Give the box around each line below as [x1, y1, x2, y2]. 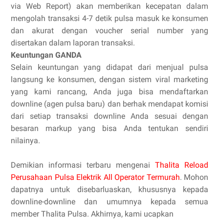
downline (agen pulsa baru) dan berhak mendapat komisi [11, 99, 208, 109]
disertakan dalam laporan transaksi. [11, 38, 135, 47]
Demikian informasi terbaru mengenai [11, 160, 155, 170]
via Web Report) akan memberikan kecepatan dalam [11, 1, 208, 11]
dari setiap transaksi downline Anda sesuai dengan [11, 111, 208, 121]
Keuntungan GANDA [11, 50, 82, 60]
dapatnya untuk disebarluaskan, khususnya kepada [11, 184, 208, 194]
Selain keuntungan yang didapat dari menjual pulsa [11, 62, 208, 72]
